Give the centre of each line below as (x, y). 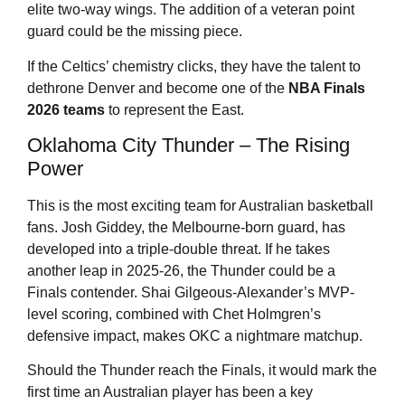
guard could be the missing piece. (135, 32)
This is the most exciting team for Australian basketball (200, 205)
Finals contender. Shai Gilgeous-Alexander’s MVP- (191, 292)
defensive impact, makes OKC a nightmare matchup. (195, 335)
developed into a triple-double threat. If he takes (179, 249)
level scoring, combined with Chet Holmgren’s (174, 314)
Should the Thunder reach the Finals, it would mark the (202, 371)
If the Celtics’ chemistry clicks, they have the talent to (194, 66)
